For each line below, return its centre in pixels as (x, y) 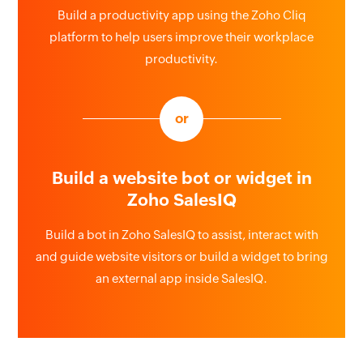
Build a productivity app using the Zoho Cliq (181, 15)
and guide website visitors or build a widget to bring (181, 257)
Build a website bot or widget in (181, 179)
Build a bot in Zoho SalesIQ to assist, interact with (181, 235)
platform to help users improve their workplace (181, 37)
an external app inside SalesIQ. (181, 279)
